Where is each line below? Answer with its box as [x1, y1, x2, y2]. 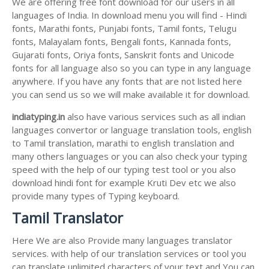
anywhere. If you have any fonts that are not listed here [12, 74, 242, 87]
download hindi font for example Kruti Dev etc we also [12, 176, 236, 189]
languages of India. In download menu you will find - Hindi [12, 8, 247, 21]
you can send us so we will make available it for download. [12, 88, 250, 100]
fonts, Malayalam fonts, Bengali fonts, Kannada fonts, [12, 35, 231, 47]
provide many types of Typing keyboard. [12, 189, 180, 202]
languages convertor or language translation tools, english [12, 123, 252, 136]
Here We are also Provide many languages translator [12, 234, 232, 246]
